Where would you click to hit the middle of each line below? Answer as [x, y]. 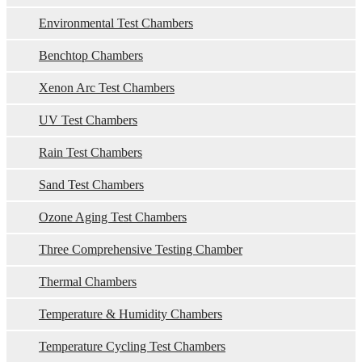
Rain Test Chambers [90, 152]
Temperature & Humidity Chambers [130, 314]
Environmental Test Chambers [116, 23]
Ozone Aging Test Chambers [113, 217]
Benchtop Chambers [91, 55]
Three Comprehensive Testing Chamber [141, 249]
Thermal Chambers [88, 282]
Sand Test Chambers [91, 185]
